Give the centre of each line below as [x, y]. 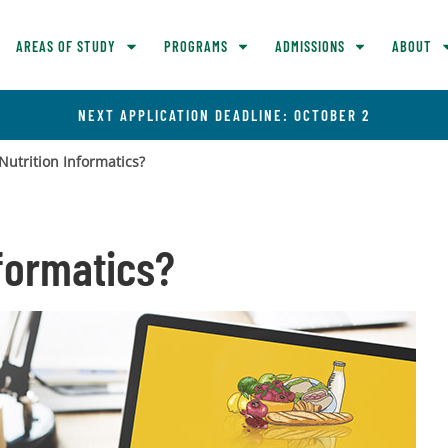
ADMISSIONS [309, 46]
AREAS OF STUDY [66, 46]
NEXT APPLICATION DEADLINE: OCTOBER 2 [224, 115]
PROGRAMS [195, 46]
